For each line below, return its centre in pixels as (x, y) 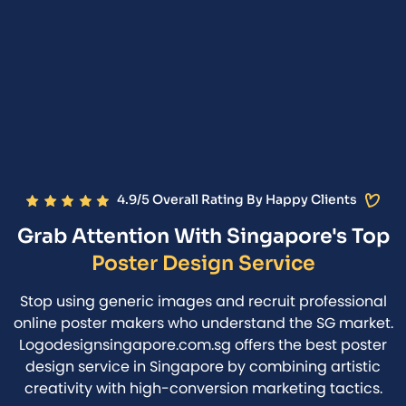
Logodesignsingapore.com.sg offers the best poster (203, 345)
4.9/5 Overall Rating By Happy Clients (237, 199)
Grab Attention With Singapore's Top (203, 236)
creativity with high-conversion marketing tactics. (203, 388)
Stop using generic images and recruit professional (203, 301)
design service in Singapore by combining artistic (203, 367)
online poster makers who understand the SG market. (203, 323)
